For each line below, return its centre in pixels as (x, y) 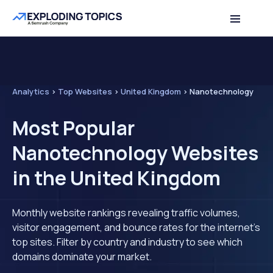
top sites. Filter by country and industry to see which (127, 242)
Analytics (31, 91)
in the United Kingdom (116, 178)
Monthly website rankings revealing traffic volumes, (126, 213)
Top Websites (85, 91)
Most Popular (73, 128)
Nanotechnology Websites (135, 153)
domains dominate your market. (82, 257)
